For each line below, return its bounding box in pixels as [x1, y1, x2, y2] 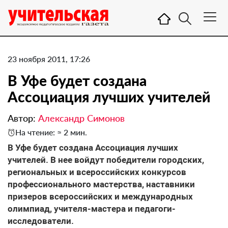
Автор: [8, 112, 38, 124]
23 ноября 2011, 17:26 [8, 54, 90, 64]
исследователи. [8, 216, 74, 226]
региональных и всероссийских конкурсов [8, 167, 186, 177]
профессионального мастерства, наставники [8, 179, 195, 189]
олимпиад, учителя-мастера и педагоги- [8, 204, 176, 214]
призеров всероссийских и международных [8, 191, 193, 202]
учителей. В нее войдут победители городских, [8, 155, 204, 165]
